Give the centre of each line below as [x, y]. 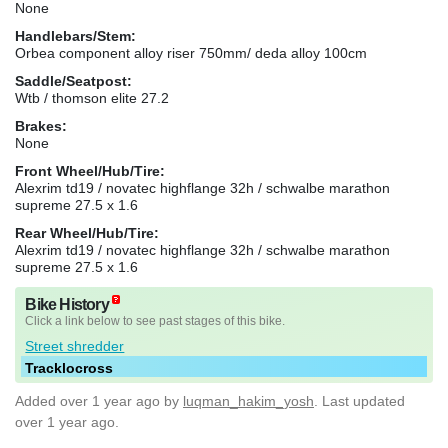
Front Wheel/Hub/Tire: [90, 170]
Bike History [67, 304]
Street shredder [75, 345]
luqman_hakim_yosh [248, 400]
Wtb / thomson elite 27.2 [92, 97]
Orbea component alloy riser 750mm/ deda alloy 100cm [191, 52]
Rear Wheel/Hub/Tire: [87, 232]
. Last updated [359, 400]
